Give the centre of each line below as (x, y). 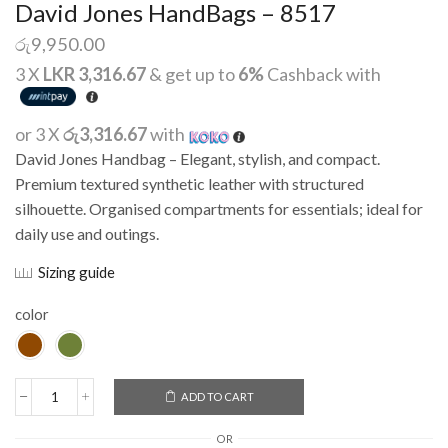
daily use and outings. (87, 234)
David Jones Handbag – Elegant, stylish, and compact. (197, 159)
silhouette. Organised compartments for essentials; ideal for (219, 209)
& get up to (192, 74)
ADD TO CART (217, 397)
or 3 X (39, 134)
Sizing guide (76, 272)
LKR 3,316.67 (94, 74)
